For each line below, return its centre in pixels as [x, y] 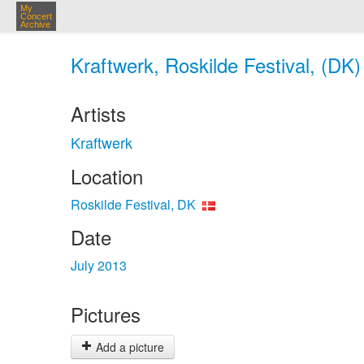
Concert [36, 16]
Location [107, 176]
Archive [35, 24]
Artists [98, 113]
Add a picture [128, 347]
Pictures [106, 314]
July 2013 [99, 265]
